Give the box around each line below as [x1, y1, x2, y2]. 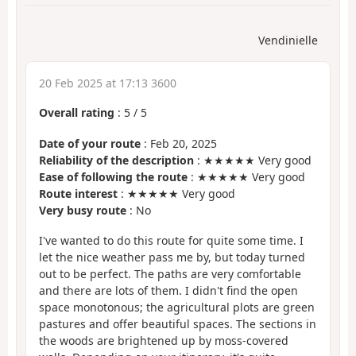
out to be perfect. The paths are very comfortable [39, 266, 301, 282]
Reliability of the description [39, 152, 194, 168]
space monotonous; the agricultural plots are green [39, 300, 315, 315]
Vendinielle [258, 33, 318, 48]
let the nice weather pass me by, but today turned [39, 250, 305, 265]
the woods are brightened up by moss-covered [39, 333, 288, 349]
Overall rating [39, 105, 114, 121]
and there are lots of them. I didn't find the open [39, 283, 298, 299]
